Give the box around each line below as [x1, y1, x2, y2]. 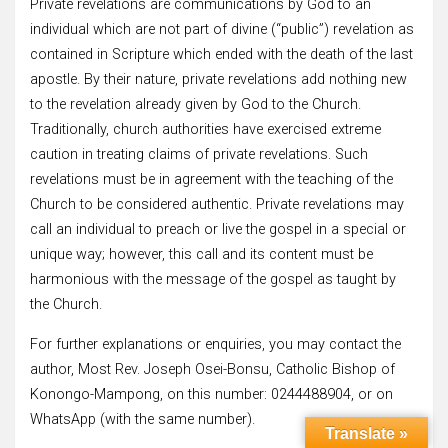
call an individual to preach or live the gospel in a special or [30, 220, 406, 238]
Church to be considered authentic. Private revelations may [30, 195, 404, 213]
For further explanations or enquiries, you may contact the [30, 335, 401, 353]
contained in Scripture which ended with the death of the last [30, 45, 413, 63]
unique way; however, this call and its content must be [30, 245, 373, 263]
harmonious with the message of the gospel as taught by [30, 270, 396, 288]
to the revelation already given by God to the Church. [30, 95, 361, 113]
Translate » [325, 425, 408, 442]
